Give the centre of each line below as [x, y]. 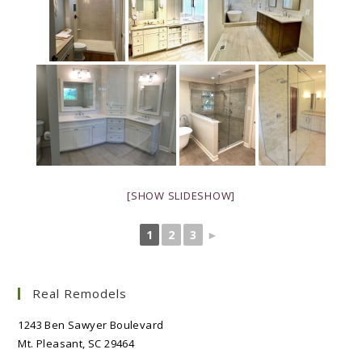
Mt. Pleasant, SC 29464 [76, 343]
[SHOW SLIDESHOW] [181, 196]
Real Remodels [80, 293]
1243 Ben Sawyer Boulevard [91, 325]
